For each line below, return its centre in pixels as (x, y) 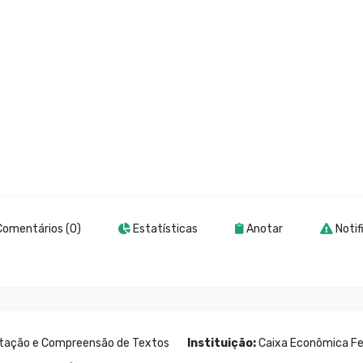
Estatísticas (164, 229)
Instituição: (222, 343)
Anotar (263, 229)
